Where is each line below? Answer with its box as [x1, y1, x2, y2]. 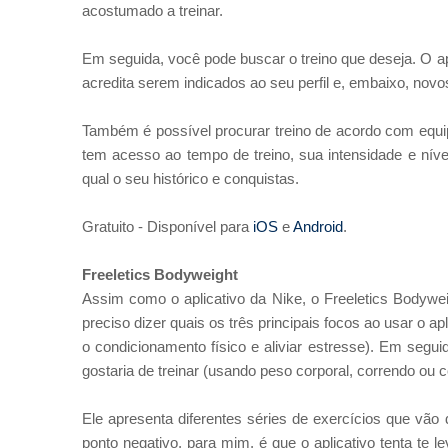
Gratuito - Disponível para [82, 218, 249, 235]
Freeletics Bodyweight [82, 266, 242, 283]
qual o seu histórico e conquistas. [82, 170, 299, 187]
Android [290, 218, 343, 235]
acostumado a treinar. [82, 2, 223, 19]
